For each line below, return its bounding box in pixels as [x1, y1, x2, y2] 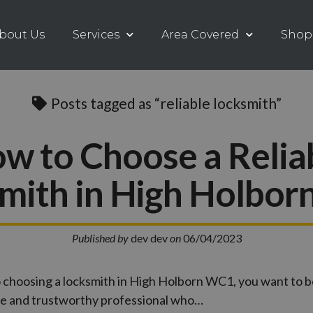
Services [73, 27, 120, 41]
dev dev [128, 231, 170, 245]
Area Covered [161, 27, 240, 41]
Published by [71, 231, 129, 245]
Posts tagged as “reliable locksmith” [48, 94, 282, 112]
